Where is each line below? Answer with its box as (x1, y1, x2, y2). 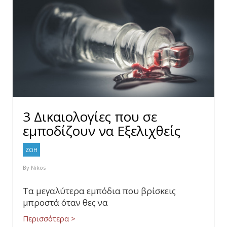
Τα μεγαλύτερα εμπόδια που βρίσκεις (23, 185, 176, 197)
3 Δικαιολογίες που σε (23, 107, 157, 126)
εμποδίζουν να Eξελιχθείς (23, 122, 180, 140)
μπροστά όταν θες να (23, 197, 108, 208)
